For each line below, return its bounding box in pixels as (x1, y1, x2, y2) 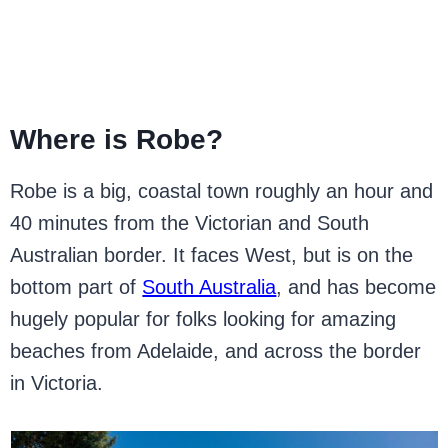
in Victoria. (10, 372, 104, 394)
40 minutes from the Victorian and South (10, 212, 370, 234)
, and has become (276, 276, 437, 298)
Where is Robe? (10, 124, 224, 155)
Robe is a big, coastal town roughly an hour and (10, 180, 434, 202)
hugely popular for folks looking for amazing (10, 308, 397, 330)
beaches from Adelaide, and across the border (10, 340, 422, 362)
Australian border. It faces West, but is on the (10, 244, 414, 266)
